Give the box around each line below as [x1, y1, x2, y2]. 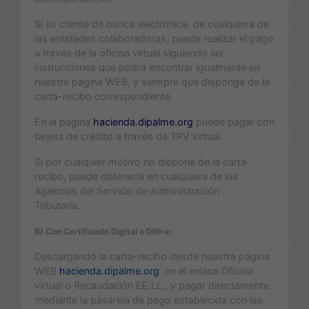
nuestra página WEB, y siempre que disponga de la [34, 75, 270, 88]
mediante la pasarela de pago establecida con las [34, 293, 263, 306]
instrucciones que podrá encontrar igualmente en [34, 61, 260, 73]
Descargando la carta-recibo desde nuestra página [34, 250, 270, 262]
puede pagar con [193, 115, 275, 128]
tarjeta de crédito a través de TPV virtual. [34, 130, 223, 142]
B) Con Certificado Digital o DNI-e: [34, 226, 172, 237]
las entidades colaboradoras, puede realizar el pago [34, 32, 274, 44]
